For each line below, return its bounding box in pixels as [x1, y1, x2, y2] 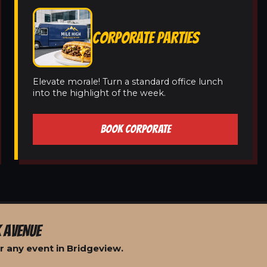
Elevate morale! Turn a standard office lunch [33, 76, 223, 87]
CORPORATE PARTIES [92, 29, 199, 46]
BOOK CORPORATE [100, 123, 171, 135]
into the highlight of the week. [33, 88, 166, 98]
